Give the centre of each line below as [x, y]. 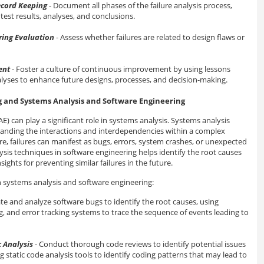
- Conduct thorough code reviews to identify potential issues [139, 244]
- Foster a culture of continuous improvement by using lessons [120, 69]
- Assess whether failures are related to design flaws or [149, 37]
